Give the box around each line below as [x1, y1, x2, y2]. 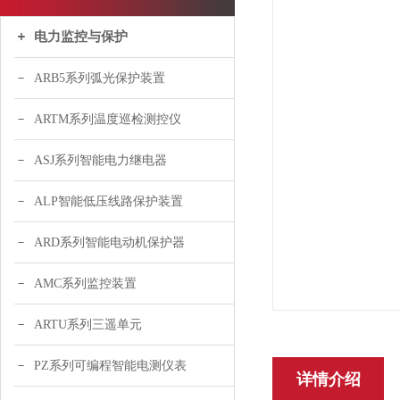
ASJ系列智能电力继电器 [34, 154, 167, 167]
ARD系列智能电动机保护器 [34, 236, 185, 249]
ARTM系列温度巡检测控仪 [34, 112, 181, 126]
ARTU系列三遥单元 [34, 318, 142, 331]
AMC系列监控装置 [34, 277, 137, 290]
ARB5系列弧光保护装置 [34, 71, 165, 85]
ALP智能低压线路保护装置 [34, 195, 183, 208]
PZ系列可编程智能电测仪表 [34, 359, 187, 372]
